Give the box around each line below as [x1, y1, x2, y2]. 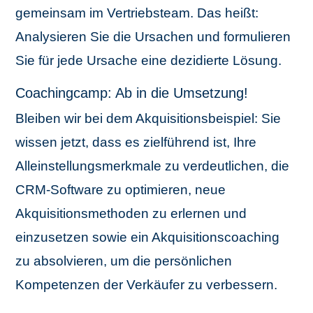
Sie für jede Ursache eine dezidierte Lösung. [15, 53, 282, 68]
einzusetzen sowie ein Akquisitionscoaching [15, 230, 280, 245]
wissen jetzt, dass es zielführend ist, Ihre [15, 135, 257, 150]
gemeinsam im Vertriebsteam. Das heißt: [15, 6, 259, 21]
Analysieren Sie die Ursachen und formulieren [15, 29, 291, 45]
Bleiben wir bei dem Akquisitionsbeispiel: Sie [15, 111, 282, 126]
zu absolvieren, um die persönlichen [15, 254, 233, 269]
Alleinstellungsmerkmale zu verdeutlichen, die [15, 159, 290, 174]
